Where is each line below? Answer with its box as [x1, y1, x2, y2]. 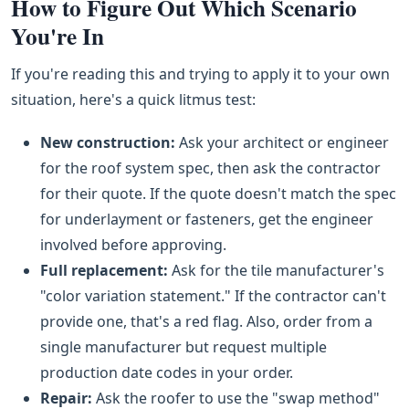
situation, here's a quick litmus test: [11, 89, 256, 110]
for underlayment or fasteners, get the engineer [40, 209, 373, 230]
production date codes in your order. [40, 362, 293, 383]
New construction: [40, 132, 175, 153]
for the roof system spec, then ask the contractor [40, 158, 381, 179]
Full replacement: [40, 260, 168, 281]
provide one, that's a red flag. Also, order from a [40, 311, 372, 332]
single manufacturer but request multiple [40, 337, 327, 358]
